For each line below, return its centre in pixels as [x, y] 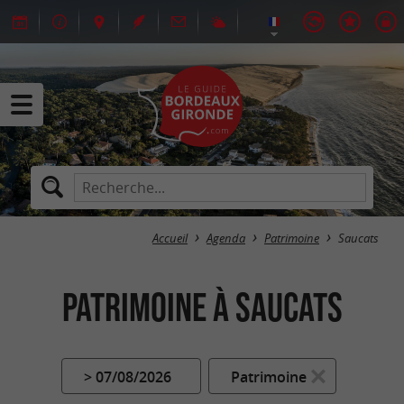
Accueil [170, 239]
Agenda [226, 239]
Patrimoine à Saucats [202, 307]
